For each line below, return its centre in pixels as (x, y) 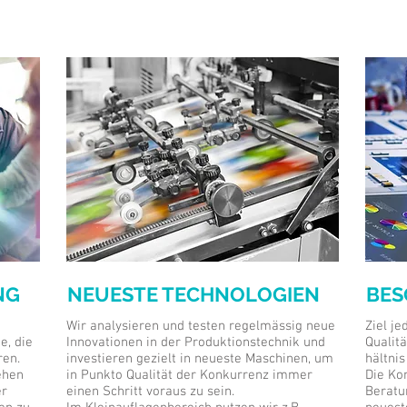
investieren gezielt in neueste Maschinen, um (200, 359)
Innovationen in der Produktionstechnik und (196, 342)
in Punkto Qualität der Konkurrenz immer (189, 375)
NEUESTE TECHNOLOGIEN (194, 294)
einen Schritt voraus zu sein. (152, 392)
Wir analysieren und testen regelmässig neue (201, 326)
